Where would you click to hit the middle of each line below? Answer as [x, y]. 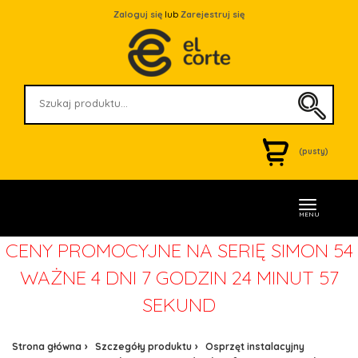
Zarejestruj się [213, 14]
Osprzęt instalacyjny [255, 346]
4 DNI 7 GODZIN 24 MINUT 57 [215, 277]
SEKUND [179, 304]
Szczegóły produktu [143, 346]
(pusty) [314, 152]
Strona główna [47, 346]
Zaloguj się [138, 14]
